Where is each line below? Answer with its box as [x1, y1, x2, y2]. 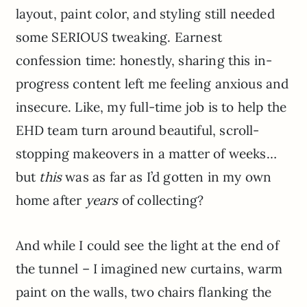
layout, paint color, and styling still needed [15, 5, 275, 23]
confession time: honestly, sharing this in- [15, 52, 273, 69]
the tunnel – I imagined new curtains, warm [15, 260, 283, 278]
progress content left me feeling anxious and [15, 75, 289, 93]
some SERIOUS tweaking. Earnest [15, 29, 222, 46]
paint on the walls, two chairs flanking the [15, 284, 272, 301]
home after [15, 192, 86, 209]
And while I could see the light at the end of [15, 237, 279, 254]
